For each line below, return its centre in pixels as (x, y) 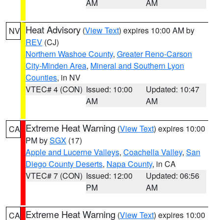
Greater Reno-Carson (154, 54)
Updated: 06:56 (173, 176)
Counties (41, 77)
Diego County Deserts (64, 164)
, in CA (164, 164)
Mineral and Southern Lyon (137, 66)
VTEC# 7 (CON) (54, 176)
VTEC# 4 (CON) (54, 89)
